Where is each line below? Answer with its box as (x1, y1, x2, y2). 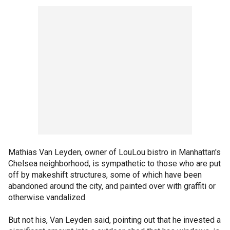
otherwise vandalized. (8, 192, 87, 202)
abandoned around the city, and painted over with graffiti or (8, 181, 216, 191)
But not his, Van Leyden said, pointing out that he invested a (8, 215, 221, 225)
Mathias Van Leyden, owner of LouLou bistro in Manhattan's (8, 147, 221, 157)
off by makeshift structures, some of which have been (8, 169, 202, 180)
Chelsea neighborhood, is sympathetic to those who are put (8, 158, 221, 168)
